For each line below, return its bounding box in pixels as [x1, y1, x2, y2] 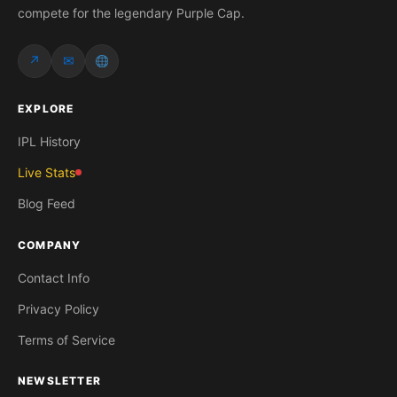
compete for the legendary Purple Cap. [18, 4, 245, 20]
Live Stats [18, 165, 75, 181]
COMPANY [18, 237, 82, 252]
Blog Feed [18, 196, 75, 212]
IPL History [18, 134, 81, 150]
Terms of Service [18, 331, 115, 347]
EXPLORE [18, 102, 74, 116]
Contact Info [18, 269, 90, 285]
